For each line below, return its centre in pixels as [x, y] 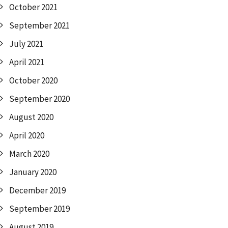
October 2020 [33, 80]
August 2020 [31, 117]
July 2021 [26, 44]
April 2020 [27, 135]
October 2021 [33, 7]
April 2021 [27, 62]
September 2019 [39, 209]
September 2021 [39, 25]
